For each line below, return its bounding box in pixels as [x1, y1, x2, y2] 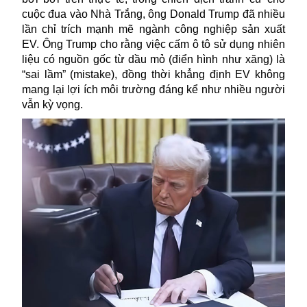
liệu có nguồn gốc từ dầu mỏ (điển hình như [22, 53, 245, 65]
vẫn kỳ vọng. [22, 98, 86, 110]
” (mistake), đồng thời [62, 68, 175, 80]
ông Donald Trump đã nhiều [145, 8, 286, 20]
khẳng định [175, 68, 236, 80]
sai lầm [25, 68, 62, 80]
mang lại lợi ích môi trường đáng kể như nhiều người [22, 83, 285, 95]
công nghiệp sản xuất [174, 23, 286, 35]
